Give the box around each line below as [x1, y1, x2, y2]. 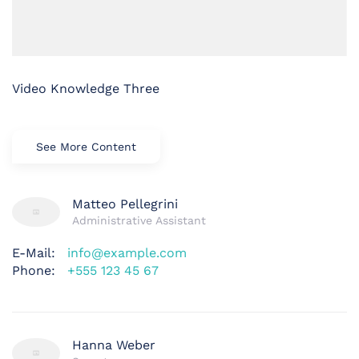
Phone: [12, 263, 55, 279]
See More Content [36, 140, 136, 154]
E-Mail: [12, 245, 55, 261]
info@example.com [67, 245, 187, 261]
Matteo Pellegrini [72, 196, 178, 212]
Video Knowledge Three [12, 81, 159, 97]
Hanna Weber [72, 337, 155, 353]
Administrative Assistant [72, 214, 206, 228]
